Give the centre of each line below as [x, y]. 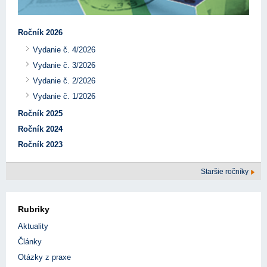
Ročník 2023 [40, 145]
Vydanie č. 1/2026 [64, 97]
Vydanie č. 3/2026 [64, 66]
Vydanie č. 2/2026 [64, 81]
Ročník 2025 [40, 114]
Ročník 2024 [40, 129]
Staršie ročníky [226, 172]
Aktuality [33, 226]
